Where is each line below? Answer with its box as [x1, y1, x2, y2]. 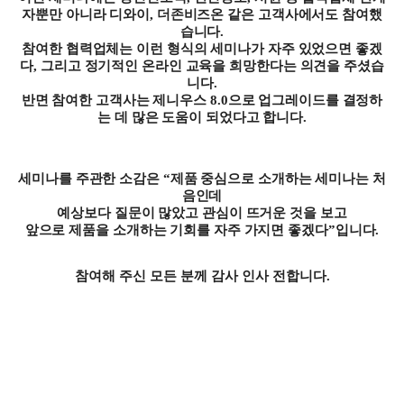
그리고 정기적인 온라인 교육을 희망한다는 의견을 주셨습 [40, 58, 384, 73]
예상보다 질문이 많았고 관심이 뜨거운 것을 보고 [57, 205, 347, 220]
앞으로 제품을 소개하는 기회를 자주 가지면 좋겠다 [24, 222, 328, 237]
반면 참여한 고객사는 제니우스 [21, 92, 210, 107]
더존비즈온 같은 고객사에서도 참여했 [156, 6, 382, 22]
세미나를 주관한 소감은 [18, 170, 163, 186]
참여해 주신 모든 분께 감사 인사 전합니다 [74, 268, 326, 283]
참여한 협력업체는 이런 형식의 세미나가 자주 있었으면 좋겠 [22, 41, 382, 56]
